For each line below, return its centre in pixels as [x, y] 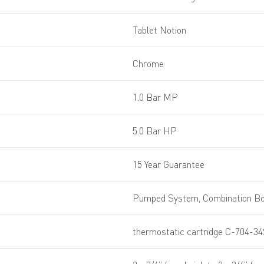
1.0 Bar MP [155, 98]
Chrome [148, 64]
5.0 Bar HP [155, 131]
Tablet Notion [159, 30]
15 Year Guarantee [169, 165]
